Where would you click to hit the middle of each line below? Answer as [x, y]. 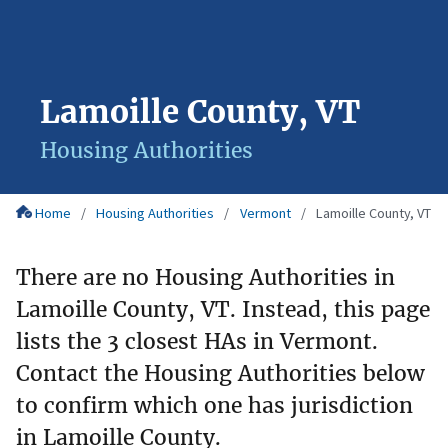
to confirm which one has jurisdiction [214, 405]
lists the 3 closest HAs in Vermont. [197, 341]
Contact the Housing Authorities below [220, 373]
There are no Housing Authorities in [205, 277]
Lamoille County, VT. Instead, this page [223, 309]
